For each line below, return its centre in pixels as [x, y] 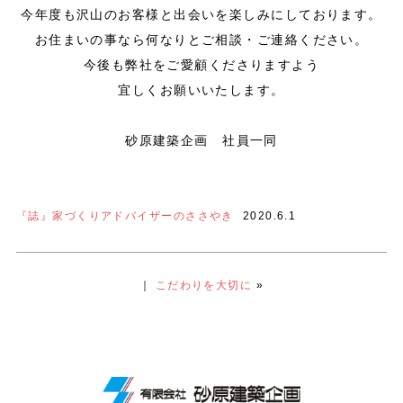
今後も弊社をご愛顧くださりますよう [201, 65]
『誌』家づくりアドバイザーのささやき [125, 216]
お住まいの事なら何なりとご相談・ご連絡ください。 [201, 40]
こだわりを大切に [204, 285]
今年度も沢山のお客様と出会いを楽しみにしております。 [201, 14]
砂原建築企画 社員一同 [201, 140]
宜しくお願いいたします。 [201, 90]
